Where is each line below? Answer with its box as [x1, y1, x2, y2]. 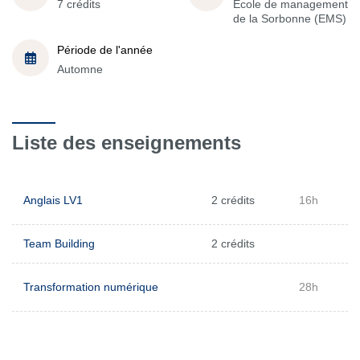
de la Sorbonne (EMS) [233, 11, 346, 25]
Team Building [23, 237, 95, 250]
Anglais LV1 [23, 194, 83, 207]
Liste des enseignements [12, 132, 241, 153]
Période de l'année [57, 43, 153, 56]
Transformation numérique [23, 280, 158, 293]
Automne [57, 62, 103, 76]
